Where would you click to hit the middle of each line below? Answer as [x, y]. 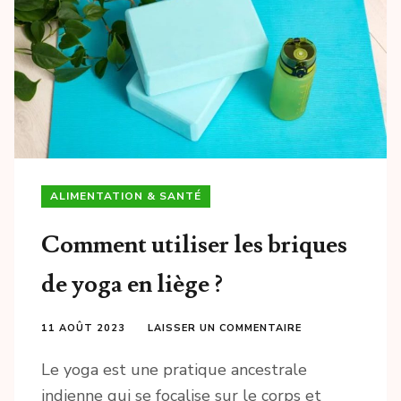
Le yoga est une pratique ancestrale [174, 370]
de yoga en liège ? [132, 285]
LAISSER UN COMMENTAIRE [225, 328]
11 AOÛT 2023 [83, 328]
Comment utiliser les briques [194, 245]
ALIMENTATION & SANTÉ [126, 196]
